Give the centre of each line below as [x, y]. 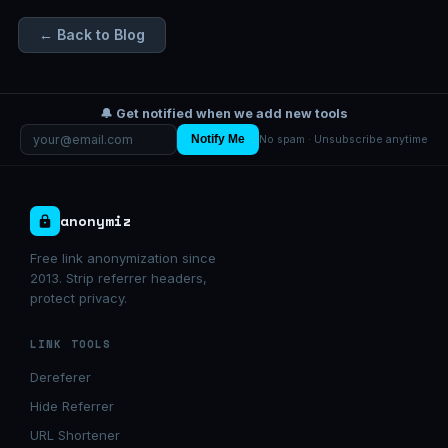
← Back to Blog [92, 34]
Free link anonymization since [123, 257]
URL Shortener [75, 434]
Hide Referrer [72, 405]
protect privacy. [78, 297]
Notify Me [218, 139]
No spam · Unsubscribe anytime [343, 139]
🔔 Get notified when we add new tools [224, 113]
